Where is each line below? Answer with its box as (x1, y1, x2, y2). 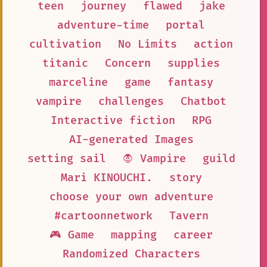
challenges (98, 94, 164, 108)
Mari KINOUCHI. (60, 170, 153, 185)
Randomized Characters (62, 247, 200, 261)
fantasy (167, 75, 213, 89)
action (194, 37, 233, 51)
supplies (167, 56, 220, 70)
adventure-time (57, 18, 149, 32)
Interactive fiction (51, 113, 175, 128)
